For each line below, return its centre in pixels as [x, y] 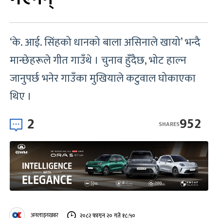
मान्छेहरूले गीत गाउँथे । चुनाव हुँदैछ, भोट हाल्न [98, 61]
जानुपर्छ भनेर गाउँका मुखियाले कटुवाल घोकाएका [103, 79]
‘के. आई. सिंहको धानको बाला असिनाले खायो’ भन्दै [105, 43]
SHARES [169, 124]
